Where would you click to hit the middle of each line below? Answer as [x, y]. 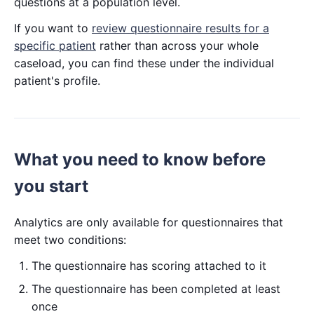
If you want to [53, 28]
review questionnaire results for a [180, 28]
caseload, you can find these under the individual [144, 63]
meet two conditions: [70, 240]
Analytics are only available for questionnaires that [149, 222]
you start [51, 186]
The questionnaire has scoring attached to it [149, 266]
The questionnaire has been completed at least [156, 289]
